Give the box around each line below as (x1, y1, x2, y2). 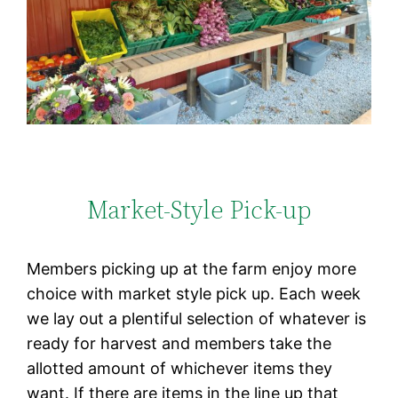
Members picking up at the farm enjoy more (27, 259, 357, 279)
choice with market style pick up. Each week (27, 284, 362, 304)
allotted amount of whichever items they (27, 359, 333, 378)
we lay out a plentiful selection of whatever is (27, 309, 367, 329)
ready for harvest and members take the (27, 334, 332, 354)
